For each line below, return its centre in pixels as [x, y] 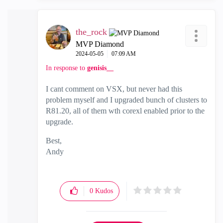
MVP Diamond [100, 44]
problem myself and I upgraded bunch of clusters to [126, 100]
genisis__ [100, 68]
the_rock [91, 32]
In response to [66, 68]
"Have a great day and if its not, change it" [112, 162]
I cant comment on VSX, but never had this [114, 89]
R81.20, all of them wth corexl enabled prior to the [125, 111]
